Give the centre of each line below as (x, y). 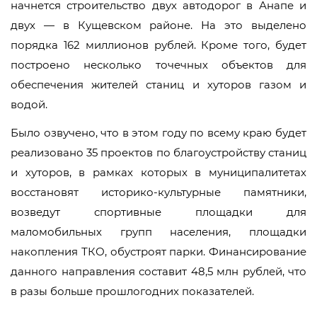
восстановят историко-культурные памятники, (158, 192)
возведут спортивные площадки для (158, 212)
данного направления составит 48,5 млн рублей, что (158, 271)
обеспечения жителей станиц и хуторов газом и (158, 85)
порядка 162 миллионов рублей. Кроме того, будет (158, 45)
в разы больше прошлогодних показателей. (132, 291)
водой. (29, 104)
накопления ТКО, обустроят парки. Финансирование (158, 252)
